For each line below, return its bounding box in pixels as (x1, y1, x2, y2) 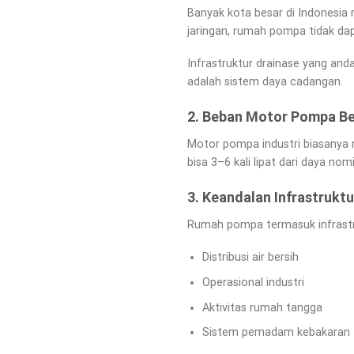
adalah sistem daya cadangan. (187, 75, 343, 89)
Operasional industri (201, 276, 304, 290)
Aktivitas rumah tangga (201, 300, 322, 314)
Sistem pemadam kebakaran (201, 326, 350, 340)
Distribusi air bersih (201, 250, 299, 265)
